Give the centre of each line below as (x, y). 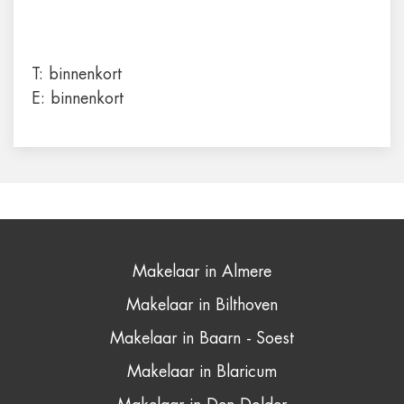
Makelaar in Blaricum (202, 371)
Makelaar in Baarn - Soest (202, 338)
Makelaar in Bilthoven (202, 304)
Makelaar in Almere (202, 271)
